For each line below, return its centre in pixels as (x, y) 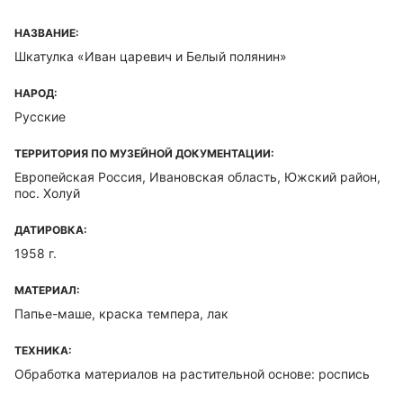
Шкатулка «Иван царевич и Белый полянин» (151, 56)
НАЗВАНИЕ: (47, 33)
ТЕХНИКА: (43, 350)
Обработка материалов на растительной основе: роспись (192, 374)
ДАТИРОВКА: (51, 230)
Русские (40, 116)
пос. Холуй (47, 193)
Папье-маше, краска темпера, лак (121, 313)
